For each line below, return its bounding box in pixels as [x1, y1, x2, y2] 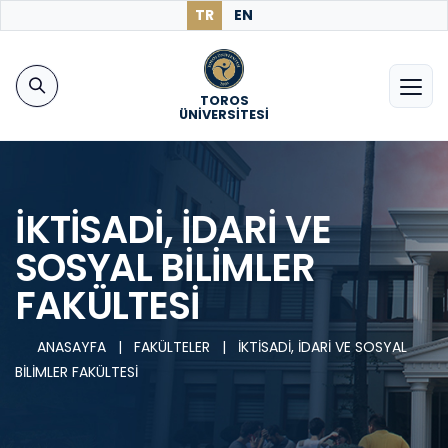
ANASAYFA [32, 337, 110, 357]
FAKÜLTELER [133, 337, 214, 357]
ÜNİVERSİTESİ [179, 106, 269, 123]
